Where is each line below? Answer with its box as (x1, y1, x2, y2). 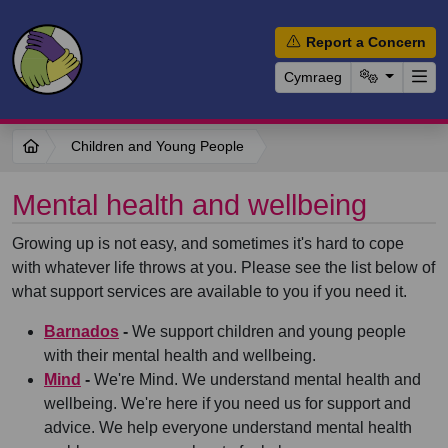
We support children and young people (128, 323, 406, 340)
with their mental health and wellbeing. (44, 347, 316, 364)
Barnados (44, 323, 119, 340)
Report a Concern (302, 33, 427, 50)
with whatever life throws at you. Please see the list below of (12, 259, 435, 276)
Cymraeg (284, 68, 343, 85)
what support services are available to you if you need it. (12, 283, 407, 300)
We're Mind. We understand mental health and (90, 371, 421, 388)
